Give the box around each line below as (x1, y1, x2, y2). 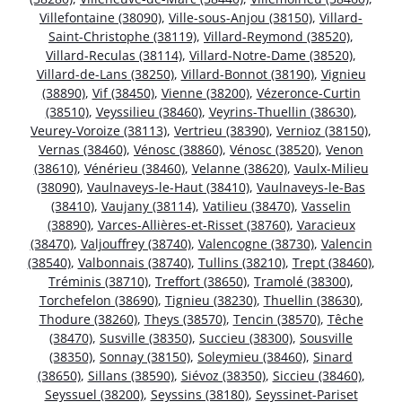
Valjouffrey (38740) (80, 234, 191, 252)
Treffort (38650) (155, 272, 247, 290)
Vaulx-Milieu (293, 159, 369, 177)
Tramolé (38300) (254, 272, 350, 290)
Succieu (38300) (199, 328, 293, 346)
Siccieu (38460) (272, 366, 362, 384)
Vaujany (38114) (101, 197, 196, 214)
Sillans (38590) (87, 366, 174, 384)
